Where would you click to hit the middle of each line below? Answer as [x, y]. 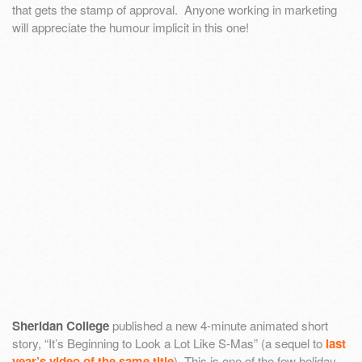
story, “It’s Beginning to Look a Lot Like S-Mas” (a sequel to [169, 343]
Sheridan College [61, 325]
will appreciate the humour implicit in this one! [130, 27]
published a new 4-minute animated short [219, 325]
